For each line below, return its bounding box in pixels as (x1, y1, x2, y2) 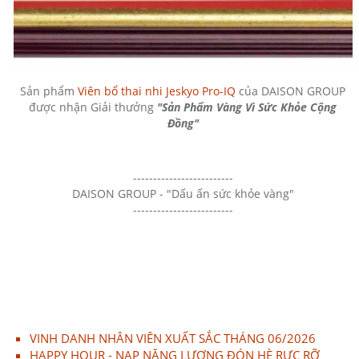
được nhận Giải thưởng (29, 99, 158, 115)
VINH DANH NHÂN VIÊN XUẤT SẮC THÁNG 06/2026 (29, 329, 316, 346)
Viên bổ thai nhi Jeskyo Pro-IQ (78, 83, 236, 99)
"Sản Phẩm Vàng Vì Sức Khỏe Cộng (157, 99, 337, 115)
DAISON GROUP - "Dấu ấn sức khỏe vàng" (71, 185, 294, 201)
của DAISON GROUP (236, 83, 346, 99)
